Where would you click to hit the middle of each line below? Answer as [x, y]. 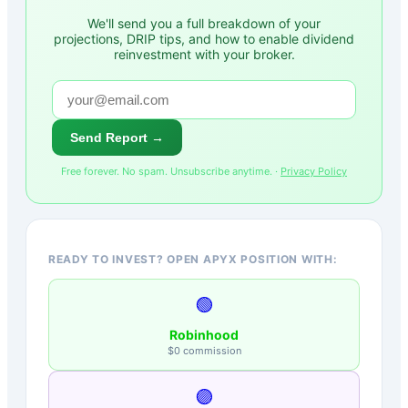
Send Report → [117, 137]
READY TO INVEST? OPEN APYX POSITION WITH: [193, 259]
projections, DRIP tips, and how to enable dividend [204, 38]
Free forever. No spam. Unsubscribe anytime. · [171, 171]
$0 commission [204, 350]
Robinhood [204, 334]
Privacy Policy [314, 171]
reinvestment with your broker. [204, 54]
